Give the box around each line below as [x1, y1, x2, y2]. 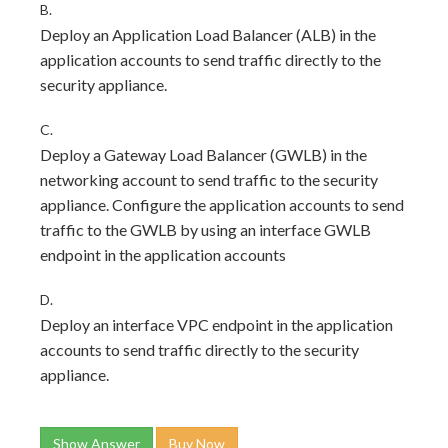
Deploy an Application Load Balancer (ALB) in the [40, 25, 376, 44]
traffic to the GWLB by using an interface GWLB [40, 220, 371, 239]
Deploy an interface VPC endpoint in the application [40, 315, 393, 334]
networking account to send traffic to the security [40, 170, 378, 189]
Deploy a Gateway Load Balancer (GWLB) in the [40, 145, 367, 164]
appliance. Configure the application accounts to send [40, 195, 404, 214]
